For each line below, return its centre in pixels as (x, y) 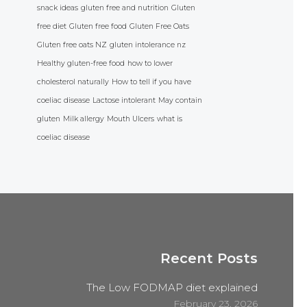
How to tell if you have (151, 82)
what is (170, 119)
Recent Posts (209, 259)
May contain (180, 101)
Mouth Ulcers (131, 119)
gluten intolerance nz (148, 45)
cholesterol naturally (73, 82)
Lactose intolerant (124, 101)
